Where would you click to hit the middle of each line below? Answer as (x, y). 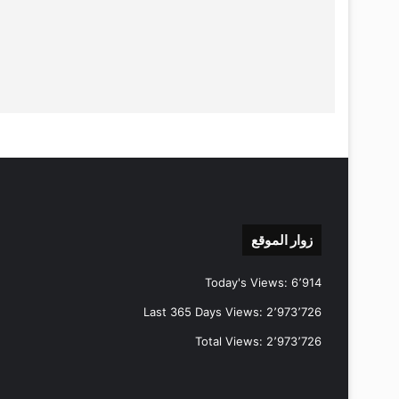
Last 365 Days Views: (205, 311)
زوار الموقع (282, 240)
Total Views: (231, 341)
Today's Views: (248, 282)
